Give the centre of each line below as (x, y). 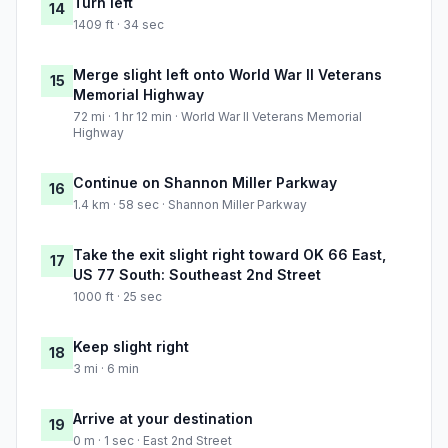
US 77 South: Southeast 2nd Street (197, 275)
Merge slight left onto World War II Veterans (227, 75)
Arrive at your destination (163, 419)
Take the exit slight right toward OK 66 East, (229, 255)
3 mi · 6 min (106, 369)
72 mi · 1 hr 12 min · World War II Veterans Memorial (217, 117)
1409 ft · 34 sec (118, 25)
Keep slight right (131, 347)
